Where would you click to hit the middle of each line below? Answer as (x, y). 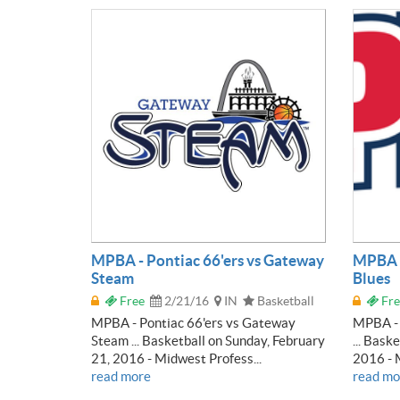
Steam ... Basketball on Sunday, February (208, 341)
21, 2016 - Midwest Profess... (176, 358)
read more (121, 376)
